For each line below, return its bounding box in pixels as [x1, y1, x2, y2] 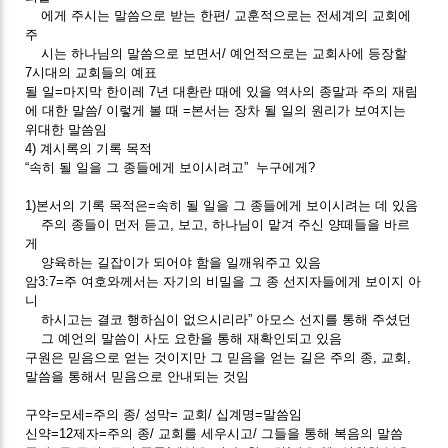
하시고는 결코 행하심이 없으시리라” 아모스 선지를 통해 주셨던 [25, 311, 412, 327]
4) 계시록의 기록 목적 [25, 140, 153, 156]
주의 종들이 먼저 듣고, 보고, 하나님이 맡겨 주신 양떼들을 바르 [25, 216, 411, 232]
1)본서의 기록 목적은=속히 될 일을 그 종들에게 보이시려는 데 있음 [25, 197, 419, 213]
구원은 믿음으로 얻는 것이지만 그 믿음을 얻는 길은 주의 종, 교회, [25, 349, 412, 365]
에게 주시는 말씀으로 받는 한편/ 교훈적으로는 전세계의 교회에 [25, 7, 412, 23]
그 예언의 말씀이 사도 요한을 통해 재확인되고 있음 [25, 330, 343, 346]
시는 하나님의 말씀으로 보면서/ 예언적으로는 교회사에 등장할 [25, 45, 408, 61]
